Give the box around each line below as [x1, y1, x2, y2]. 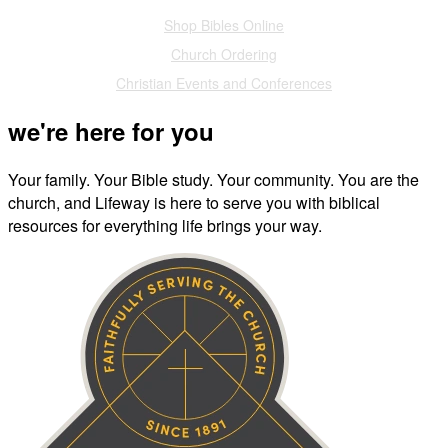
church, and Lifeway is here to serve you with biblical [8, 191, 380, 215]
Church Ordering [171, 44, 277, 65]
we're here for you [8, 114, 214, 149]
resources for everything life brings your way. [8, 214, 322, 238]
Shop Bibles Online [164, 15, 284, 36]
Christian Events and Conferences [116, 73, 332, 94]
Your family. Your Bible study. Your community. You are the [8, 168, 419, 192]
